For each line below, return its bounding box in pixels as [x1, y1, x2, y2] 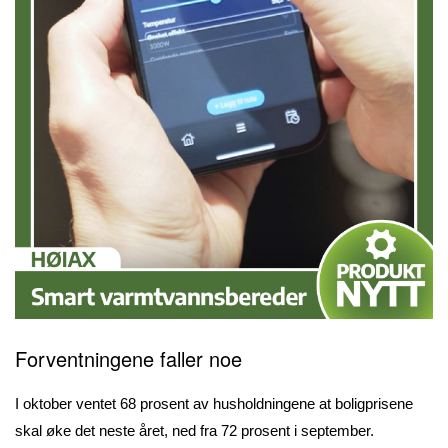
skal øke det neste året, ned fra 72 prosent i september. [15, 421, 374, 439]
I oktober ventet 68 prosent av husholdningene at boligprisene [15, 394, 413, 412]
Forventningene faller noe [15, 343, 242, 373]
